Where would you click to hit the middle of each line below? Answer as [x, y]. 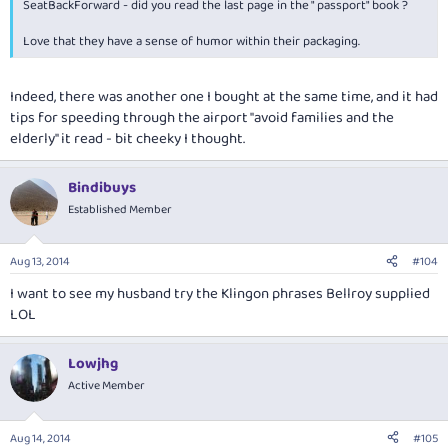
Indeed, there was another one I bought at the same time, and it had [224, 96]
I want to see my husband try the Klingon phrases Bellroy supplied [220, 294]
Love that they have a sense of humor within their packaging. [191, 42]
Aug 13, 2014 [40, 262]
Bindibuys [102, 187]
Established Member [120, 209]
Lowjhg [93, 364]
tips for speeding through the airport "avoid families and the [202, 117]
